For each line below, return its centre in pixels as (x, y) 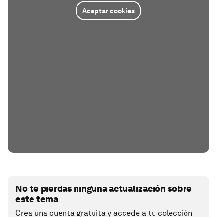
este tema (37, 199)
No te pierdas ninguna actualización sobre (104, 189)
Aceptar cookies (108, 10)
